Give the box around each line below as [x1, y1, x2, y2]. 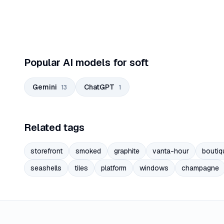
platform [101, 163, 126, 172]
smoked [75, 146, 101, 155]
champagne [181, 163, 219, 172]
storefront [30, 146, 62, 155]
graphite [114, 146, 139, 155]
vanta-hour [152, 146, 189, 155]
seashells [30, 163, 61, 172]
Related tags [24, 120, 84, 134]
